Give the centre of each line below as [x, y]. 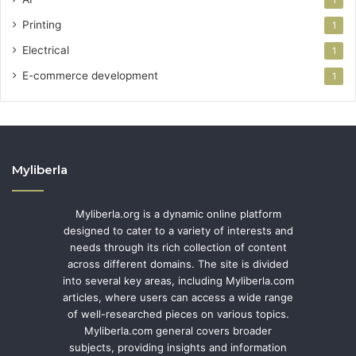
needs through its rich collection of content [178, 247]
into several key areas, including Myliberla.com [178, 280]
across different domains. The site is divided [178, 263]
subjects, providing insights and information [178, 347]
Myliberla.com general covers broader [178, 330]
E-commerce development [90, 75]
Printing [42, 24]
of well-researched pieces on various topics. [178, 313]
